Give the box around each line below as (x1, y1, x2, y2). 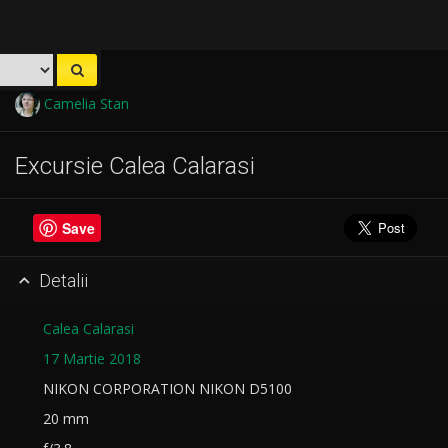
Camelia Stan (39, 94, 129, 114)
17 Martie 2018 (43, 348, 141, 368)
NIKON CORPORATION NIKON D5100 (35, 378, 292, 398)
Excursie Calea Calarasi (15, 151, 255, 180)
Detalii (34, 270, 88, 292)
